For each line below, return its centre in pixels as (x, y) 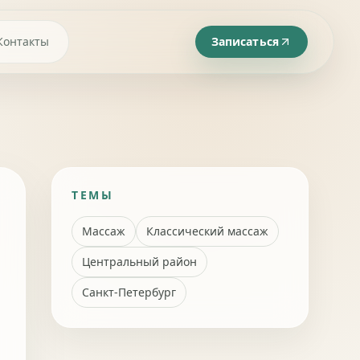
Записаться (245, 41)
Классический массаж (207, 231)
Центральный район (139, 262)
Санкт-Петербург (129, 292)
